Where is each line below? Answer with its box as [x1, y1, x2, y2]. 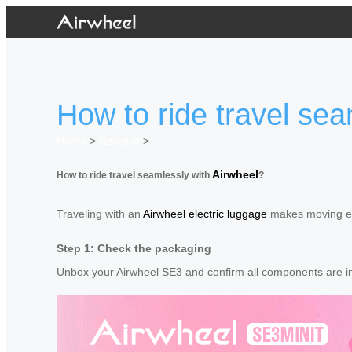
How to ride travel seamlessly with [57, 169, 212, 180]
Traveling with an [57, 207, 143, 220]
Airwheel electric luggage [143, 207, 267, 220]
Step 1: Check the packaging [57, 241, 211, 255]
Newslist [99, 134, 140, 148]
